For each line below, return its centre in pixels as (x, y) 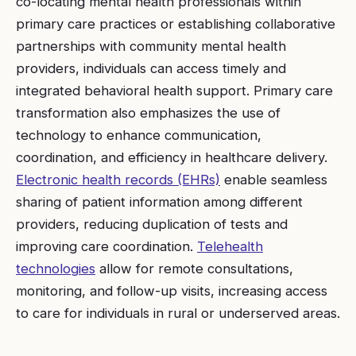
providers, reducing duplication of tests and (152, 224)
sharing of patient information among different (159, 202)
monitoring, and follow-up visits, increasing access (172, 291)
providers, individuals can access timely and (151, 68)
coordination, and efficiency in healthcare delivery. (172, 157)
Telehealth (230, 246)
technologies (56, 269)
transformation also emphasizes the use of (148, 113)
